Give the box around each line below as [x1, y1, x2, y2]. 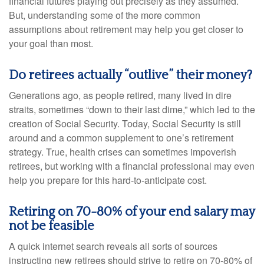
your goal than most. [9, 37, 93, 50]
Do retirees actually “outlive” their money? [9, 68, 252, 82]
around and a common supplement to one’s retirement [9, 131, 233, 144]
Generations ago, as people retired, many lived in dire [9, 88, 232, 102]
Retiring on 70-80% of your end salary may [9, 204, 255, 219]
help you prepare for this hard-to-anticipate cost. [9, 173, 207, 187]
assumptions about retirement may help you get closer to [9, 22, 243, 36]
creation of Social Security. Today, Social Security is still [9, 117, 241, 130]
